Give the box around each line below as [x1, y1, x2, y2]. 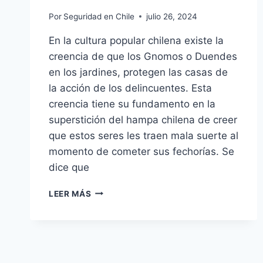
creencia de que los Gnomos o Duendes [49, 50, 237, 62]
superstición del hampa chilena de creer [49, 113, 237, 126]
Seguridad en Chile [63, 11, 135, 21]
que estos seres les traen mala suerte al [49, 129, 238, 141]
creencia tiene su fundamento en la [49, 97, 215, 110]
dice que [49, 161, 89, 173]
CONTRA [90, 235, 128, 245]
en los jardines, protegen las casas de [49, 66, 228, 78]
